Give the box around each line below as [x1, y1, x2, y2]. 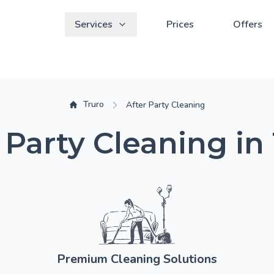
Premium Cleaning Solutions [57, 251, 217, 268]
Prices [166, 18, 194, 31]
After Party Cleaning [125, 99, 205, 111]
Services [75, 18, 113, 31]
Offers [233, 18, 262, 31]
